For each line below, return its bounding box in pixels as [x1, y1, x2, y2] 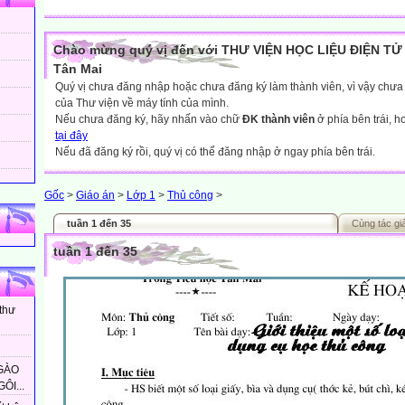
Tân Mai [53, 61, 102, 76]
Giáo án [76, 189, 115, 202]
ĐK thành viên [242, 113, 315, 126]
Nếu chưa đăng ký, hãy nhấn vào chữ [55, 113, 242, 126]
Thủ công [167, 189, 213, 202]
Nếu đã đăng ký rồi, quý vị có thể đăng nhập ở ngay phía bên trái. [55, 146, 375, 158]
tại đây [55, 129, 88, 142]
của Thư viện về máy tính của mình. [55, 97, 229, 109]
